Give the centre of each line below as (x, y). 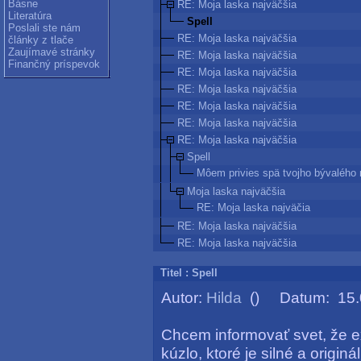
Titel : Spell (189, 273)
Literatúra (30, 16)
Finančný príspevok (54, 64)
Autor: (184, 297)
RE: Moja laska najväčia (253, 207)
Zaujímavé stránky (52, 52)
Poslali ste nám (44, 28)
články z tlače (41, 40)
